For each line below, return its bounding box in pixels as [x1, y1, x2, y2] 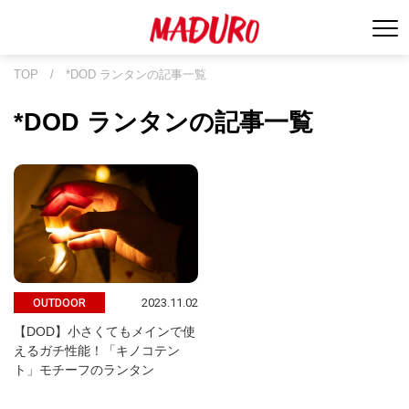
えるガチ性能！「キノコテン [14, 343, 180, 358]
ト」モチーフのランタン [14, 362, 154, 377]
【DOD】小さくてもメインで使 [14, 324, 195, 339]
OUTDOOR [33, 296, 86, 309]
